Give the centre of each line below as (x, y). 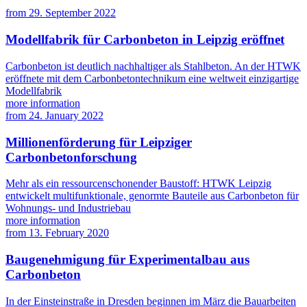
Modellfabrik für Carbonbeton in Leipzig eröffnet (145, 40)
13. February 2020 (69, 233)
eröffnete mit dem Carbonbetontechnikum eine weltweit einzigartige (152, 78)
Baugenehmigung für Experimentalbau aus (127, 260)
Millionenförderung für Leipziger (99, 142)
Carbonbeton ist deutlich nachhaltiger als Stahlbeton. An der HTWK (153, 66)
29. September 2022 (72, 13)
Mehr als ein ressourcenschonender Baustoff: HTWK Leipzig (138, 184)
